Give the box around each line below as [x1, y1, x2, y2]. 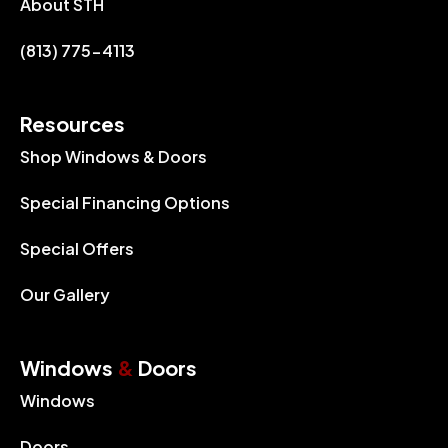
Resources [20, 110, 125, 136]
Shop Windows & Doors [20, 145, 207, 167]
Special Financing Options [20, 191, 230, 213]
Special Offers [20, 237, 134, 259]
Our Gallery [20, 283, 110, 305]
